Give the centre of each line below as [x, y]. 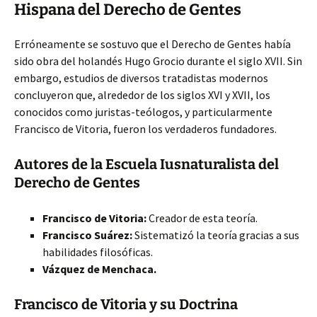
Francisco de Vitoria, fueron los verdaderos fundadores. [145, 129]
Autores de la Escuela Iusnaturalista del [146, 164]
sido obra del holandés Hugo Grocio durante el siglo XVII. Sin [158, 61]
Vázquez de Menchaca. [99, 269]
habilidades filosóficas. [98, 252]
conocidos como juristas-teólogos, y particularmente [143, 112]
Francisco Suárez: [87, 235]
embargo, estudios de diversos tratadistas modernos [141, 78]
